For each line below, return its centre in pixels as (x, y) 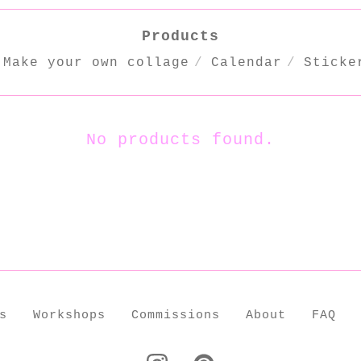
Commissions (176, 315)
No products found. (180, 140)
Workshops (69, 315)
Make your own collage (96, 63)
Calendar (247, 63)
